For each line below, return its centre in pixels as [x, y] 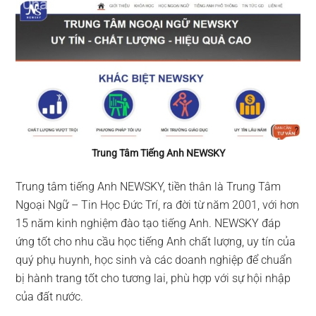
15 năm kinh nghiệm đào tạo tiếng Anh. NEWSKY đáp [148, 223]
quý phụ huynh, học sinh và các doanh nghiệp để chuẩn [154, 260]
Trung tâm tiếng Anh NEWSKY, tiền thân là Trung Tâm [148, 186]
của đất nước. [50, 296]
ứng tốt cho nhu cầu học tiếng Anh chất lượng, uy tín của [156, 241]
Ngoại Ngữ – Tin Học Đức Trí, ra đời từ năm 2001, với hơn [158, 205]
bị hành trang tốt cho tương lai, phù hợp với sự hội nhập [153, 278]
